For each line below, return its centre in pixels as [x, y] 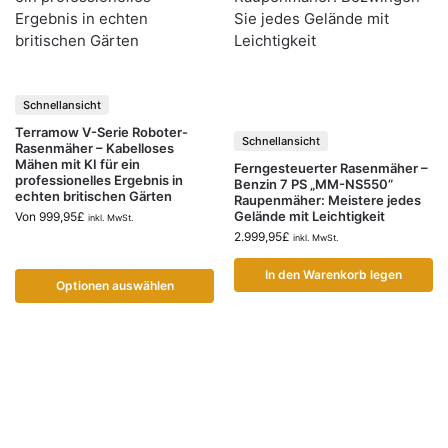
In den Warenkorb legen [333, 274]
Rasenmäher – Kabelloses [94, 147]
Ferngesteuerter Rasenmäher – [331, 168]
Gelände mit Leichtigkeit [309, 216]
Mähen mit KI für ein [77, 163]
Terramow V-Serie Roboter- [101, 131]
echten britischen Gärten [93, 195]
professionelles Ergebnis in [99, 179]
